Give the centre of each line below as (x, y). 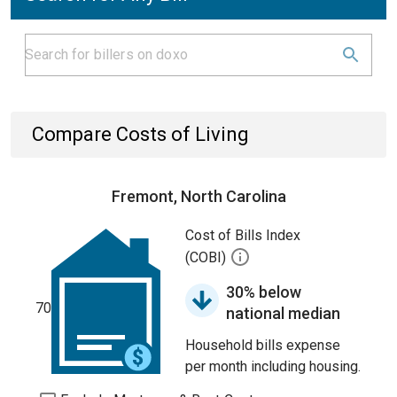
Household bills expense (263, 345)
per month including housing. (273, 366)
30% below (264, 292)
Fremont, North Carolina (198, 196)
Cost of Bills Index (243, 235)
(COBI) (207, 258)
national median (283, 313)
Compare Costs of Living (140, 134)
